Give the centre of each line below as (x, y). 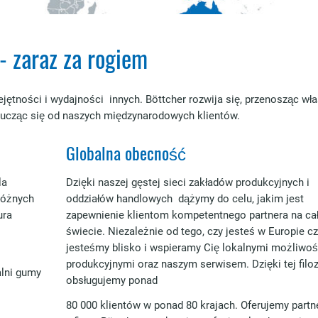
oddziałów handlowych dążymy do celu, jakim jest (185, 199)
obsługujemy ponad (111, 280)
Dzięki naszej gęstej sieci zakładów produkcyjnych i (187, 182)
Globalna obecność (126, 153)
